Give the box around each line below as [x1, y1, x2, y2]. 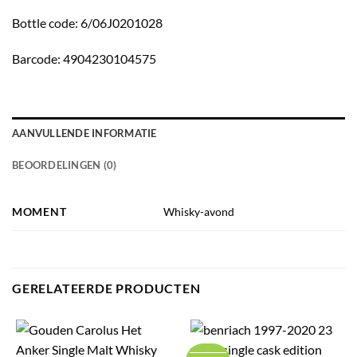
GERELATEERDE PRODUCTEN [12, 280, 201, 296]
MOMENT [12, 205, 67, 219]
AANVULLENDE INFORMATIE [12, 127, 157, 140]
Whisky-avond [163, 205, 235, 219]
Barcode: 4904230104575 [12, 51, 156, 67]
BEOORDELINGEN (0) [12, 159, 117, 172]
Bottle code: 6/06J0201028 [12, 14, 163, 30]
